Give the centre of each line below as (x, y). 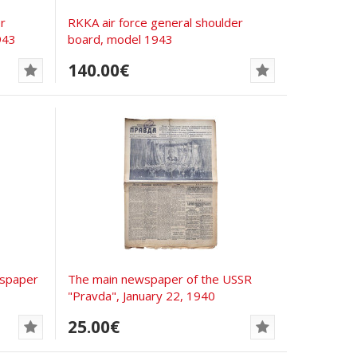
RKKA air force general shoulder (156, 22)
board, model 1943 (121, 39)
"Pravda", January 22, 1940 (142, 295)
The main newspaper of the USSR (160, 279)
